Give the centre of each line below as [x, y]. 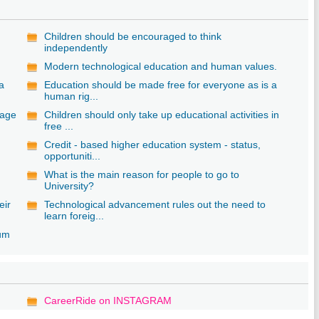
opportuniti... [73, 156]
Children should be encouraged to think [133, 36]
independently [76, 47]
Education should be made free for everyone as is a [161, 84]
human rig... [72, 96]
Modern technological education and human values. [161, 66]
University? [69, 185]
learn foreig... [74, 215]
